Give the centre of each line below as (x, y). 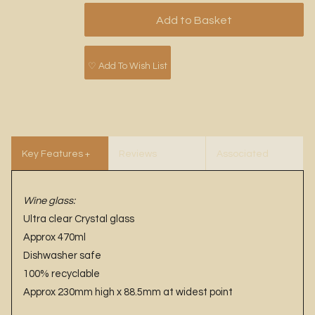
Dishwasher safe (62, 256)
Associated (243, 154)
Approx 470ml (54, 238)
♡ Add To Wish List (128, 66)
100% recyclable (62, 274)
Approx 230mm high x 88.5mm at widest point (128, 292)
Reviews (138, 154)
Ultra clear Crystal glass (79, 219)
